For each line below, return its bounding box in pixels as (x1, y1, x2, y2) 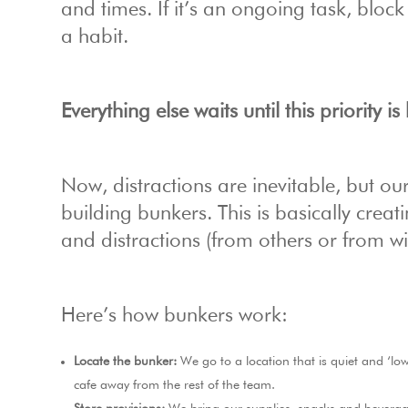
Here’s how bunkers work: (61, 306, 289, 327)
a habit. (61, 27, 129, 48)
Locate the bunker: (74, 355, 178, 369)
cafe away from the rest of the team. (74, 379, 276, 393)
